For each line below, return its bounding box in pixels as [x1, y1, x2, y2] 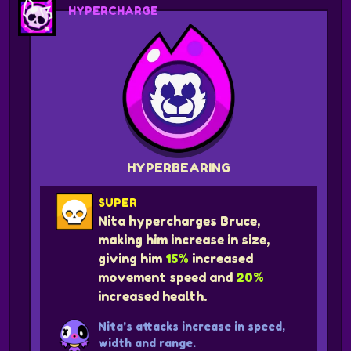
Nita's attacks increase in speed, [98, 320, 286, 334]
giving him [98, 251, 166, 267]
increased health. [98, 288, 208, 305]
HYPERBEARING [127, 160, 230, 176]
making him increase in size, [98, 232, 270, 248]
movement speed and [98, 270, 237, 286]
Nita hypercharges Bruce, [98, 213, 261, 230]
